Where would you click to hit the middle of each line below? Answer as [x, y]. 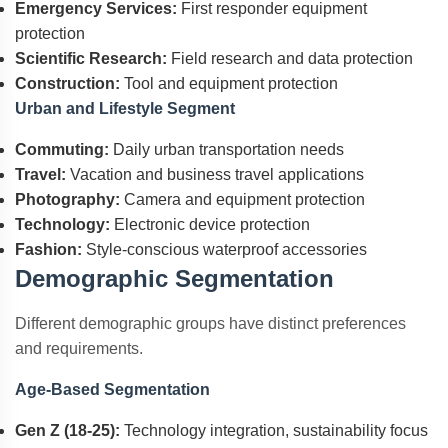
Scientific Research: [91, 58]
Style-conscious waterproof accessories [224, 249]
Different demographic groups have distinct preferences [210, 323]
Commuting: [62, 149]
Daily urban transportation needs [226, 149]
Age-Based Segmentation [112, 389]
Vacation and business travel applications [215, 174]
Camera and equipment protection [242, 199]
